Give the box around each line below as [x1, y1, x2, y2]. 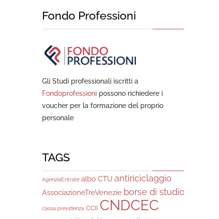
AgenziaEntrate [42, 176, 79, 182]
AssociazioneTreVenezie [42, 188, 122, 197]
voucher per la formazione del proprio [42, 101, 163, 109]
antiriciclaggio [114, 173, 172, 183]
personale [42, 113, 74, 122]
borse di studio [124, 186, 185, 197]
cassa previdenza [42, 205, 84, 211]
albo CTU [81, 174, 112, 183]
